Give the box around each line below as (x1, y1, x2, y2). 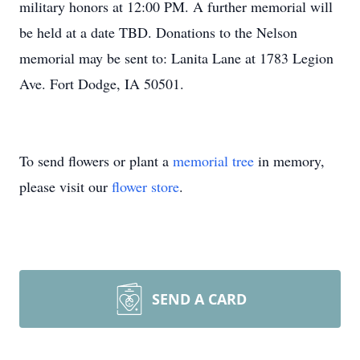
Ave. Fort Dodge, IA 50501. (19, 74, 184, 93)
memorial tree (173, 151, 254, 170)
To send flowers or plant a (19, 151, 173, 170)
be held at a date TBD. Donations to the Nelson (19, 22, 297, 42)
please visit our (19, 177, 112, 196)
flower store (112, 177, 179, 196)
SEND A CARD (152, 289, 247, 309)
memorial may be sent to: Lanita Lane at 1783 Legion (19, 48, 333, 67)
